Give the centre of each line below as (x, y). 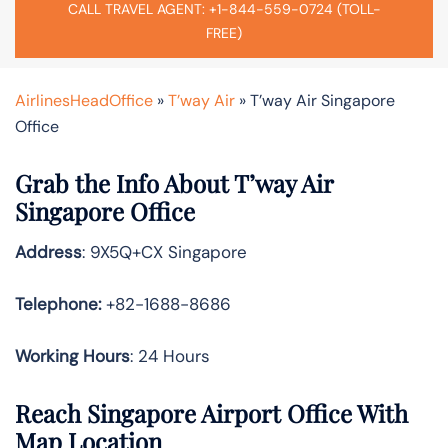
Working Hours (72, 355)
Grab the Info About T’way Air (174, 182)
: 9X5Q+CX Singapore (164, 251)
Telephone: (58, 303)
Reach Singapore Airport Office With (211, 413)
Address (48, 251)
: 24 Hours (170, 355)
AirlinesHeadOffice (84, 100)
